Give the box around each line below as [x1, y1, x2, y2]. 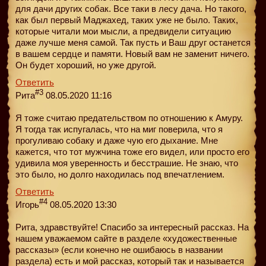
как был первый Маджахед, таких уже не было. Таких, [15, 14, 238, 25]
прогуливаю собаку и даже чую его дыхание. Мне [15, 135, 218, 145]
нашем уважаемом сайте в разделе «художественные [15, 233, 237, 243]
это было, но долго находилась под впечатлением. [15, 169, 224, 179]
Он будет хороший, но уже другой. [15, 59, 156, 70]
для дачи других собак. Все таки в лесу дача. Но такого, [15, 3, 246, 14]
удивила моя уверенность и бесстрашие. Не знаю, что [15, 157, 238, 168]
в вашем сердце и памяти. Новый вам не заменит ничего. [15, 48, 249, 59]
